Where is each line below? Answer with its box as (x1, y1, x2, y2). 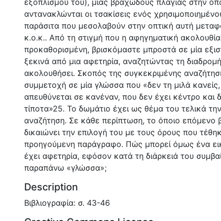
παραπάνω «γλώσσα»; (24, 162, 107, 173)
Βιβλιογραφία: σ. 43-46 (24, 197, 110, 208)
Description (24, 181, 78, 193)
